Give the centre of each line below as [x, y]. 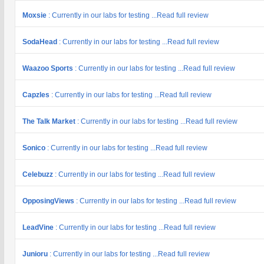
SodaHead [41, 42]
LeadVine [39, 227]
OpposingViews [49, 201]
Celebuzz [39, 174]
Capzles [37, 95]
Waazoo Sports [49, 68]
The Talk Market [50, 121]
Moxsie [35, 15]
